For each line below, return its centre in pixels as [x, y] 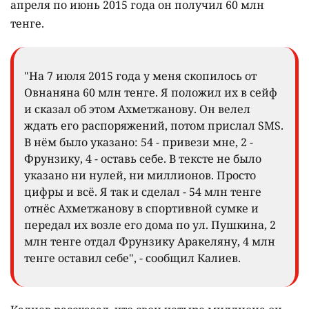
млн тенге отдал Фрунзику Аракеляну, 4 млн [150, 242]
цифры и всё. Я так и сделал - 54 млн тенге [143, 192]
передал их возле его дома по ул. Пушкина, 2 [150, 225]
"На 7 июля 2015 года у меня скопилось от [140, 76]
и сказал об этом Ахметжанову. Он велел [137, 109]
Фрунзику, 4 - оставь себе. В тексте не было [143, 159]
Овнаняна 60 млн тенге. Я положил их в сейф [151, 93]
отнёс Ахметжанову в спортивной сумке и [141, 209]
